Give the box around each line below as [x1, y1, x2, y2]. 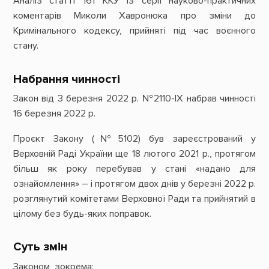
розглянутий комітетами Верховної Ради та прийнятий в [13, 192, 256, 205]
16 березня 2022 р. [13, 107, 95, 120]
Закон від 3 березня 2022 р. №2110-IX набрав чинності [13, 92, 256, 105]
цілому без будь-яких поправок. [13, 207, 151, 220]
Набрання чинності [13, 71, 120, 86]
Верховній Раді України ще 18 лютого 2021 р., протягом [13, 147, 256, 160]
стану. [13, 40, 38, 52]
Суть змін [13, 240, 67, 255]
